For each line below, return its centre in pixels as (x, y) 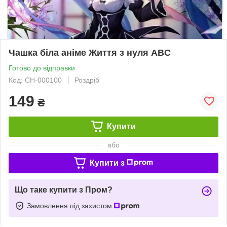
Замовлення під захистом (70, 205)
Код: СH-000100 (35, 80)
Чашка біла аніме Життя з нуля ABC (90, 52)
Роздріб (87, 80)
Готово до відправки (42, 68)
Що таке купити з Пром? (64, 190)
